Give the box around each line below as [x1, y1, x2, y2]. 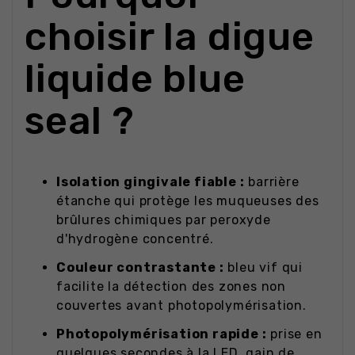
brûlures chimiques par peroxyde [56, 212, 271, 228]
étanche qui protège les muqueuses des [56, 193, 319, 209]
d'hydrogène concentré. [56, 231, 214, 247]
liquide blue [25, 55, 246, 102]
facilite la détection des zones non [56, 279, 287, 295]
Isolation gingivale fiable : [56, 174, 245, 190]
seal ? [25, 97, 135, 144]
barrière [244, 174, 300, 190]
